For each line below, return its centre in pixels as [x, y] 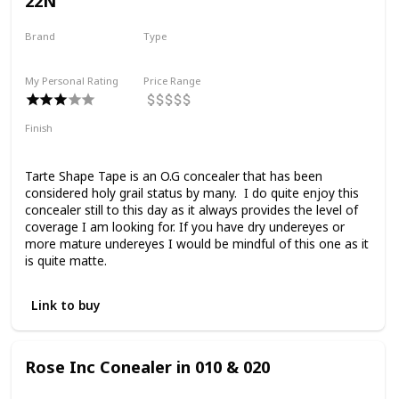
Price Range [172, 80]
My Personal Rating [71, 80]
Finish [38, 127]
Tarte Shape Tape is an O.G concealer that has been [173, 175]
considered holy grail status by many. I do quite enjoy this [191, 192]
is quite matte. [65, 260]
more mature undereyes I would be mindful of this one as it [196, 243]
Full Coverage [70, 147]
